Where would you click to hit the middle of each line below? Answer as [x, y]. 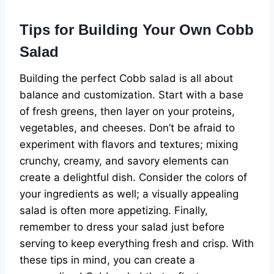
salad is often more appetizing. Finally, [114, 211]
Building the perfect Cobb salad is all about [126, 79]
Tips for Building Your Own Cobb [137, 30]
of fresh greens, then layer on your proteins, [127, 112]
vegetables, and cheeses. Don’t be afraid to [127, 128]
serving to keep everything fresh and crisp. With [137, 244]
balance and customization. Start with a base [131, 95]
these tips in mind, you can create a [107, 260]
